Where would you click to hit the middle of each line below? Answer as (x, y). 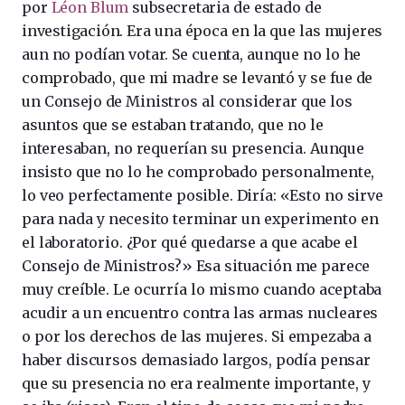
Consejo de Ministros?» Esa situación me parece (196, 265)
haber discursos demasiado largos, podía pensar (196, 359)
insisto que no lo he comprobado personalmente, (198, 171)
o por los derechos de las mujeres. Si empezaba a (197, 336)
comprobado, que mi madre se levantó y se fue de (198, 77)
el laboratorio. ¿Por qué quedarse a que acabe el (190, 242)
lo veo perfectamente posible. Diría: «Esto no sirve (202, 195)
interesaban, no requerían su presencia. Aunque (193, 148)
